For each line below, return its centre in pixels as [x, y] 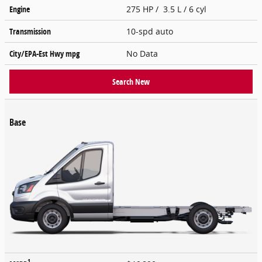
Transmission [30, 31]
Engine [20, 9]
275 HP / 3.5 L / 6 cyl [168, 9]
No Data [144, 53]
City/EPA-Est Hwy [37, 53]
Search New [131, 81]
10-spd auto [151, 31]
